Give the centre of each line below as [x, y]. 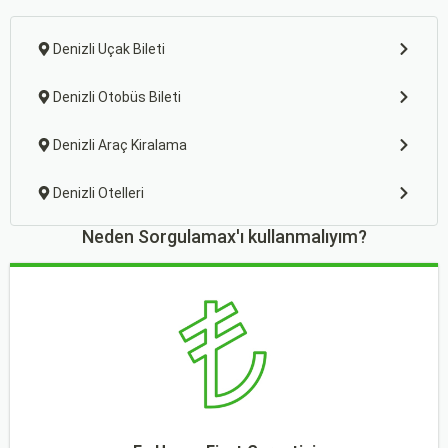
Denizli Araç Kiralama [120, 145]
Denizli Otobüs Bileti [117, 97]
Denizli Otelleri [98, 193]
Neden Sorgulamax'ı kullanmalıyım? [224, 236]
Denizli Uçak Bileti [109, 49]
